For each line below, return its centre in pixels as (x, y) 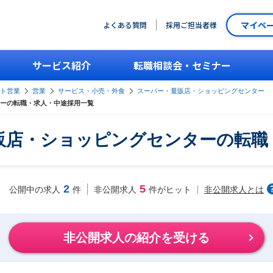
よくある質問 (125, 25)
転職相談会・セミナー (182, 65)
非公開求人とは (234, 189)
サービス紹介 (62, 65)
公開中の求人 (35, 190)
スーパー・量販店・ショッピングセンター (201, 91)
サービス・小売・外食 (91, 91)
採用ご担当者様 (191, 25)
